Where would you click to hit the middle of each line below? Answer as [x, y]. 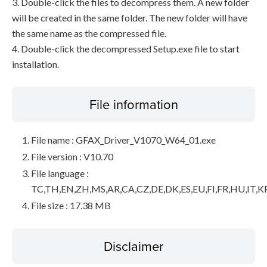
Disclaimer [133, 246]
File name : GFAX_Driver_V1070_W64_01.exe [123, 140]
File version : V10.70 [72, 156]
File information [133, 104]
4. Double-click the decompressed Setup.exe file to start [126, 49]
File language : [60, 173]
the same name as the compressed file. [89, 33]
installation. [35, 64]
